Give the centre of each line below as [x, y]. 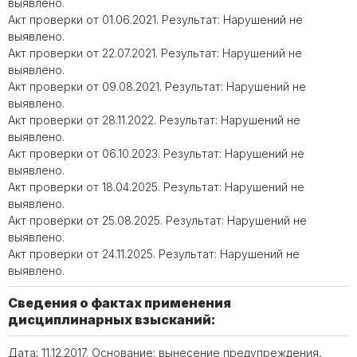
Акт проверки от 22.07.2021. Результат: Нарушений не [155, 53]
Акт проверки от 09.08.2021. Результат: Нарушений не [157, 86]
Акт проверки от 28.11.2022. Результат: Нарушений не [154, 120]
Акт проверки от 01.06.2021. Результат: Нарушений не [155, 20]
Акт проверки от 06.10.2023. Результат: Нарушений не [156, 153]
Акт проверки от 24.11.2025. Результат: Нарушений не [154, 254]
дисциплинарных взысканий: [112, 320]
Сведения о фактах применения [120, 303]
